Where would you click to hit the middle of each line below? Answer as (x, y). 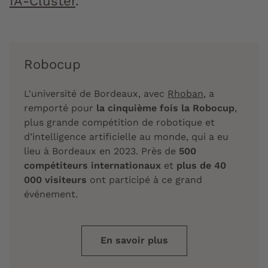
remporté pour (60, 108)
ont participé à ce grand (144, 180)
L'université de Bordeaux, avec (96, 94)
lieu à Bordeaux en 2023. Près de (101, 151)
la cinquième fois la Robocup (165, 108)
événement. (51, 194)
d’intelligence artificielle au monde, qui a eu (126, 137)
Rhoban (185, 94)
